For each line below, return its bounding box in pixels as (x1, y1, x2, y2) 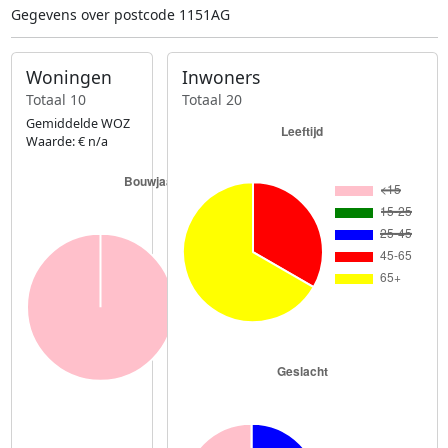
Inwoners (182, 65, 261, 90)
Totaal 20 (182, 89, 243, 109)
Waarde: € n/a (25, 132, 108, 150)
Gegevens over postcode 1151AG (10, 5, 230, 25)
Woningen (25, 65, 112, 90)
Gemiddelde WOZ (25, 114, 130, 132)
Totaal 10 (25, 89, 86, 109)
